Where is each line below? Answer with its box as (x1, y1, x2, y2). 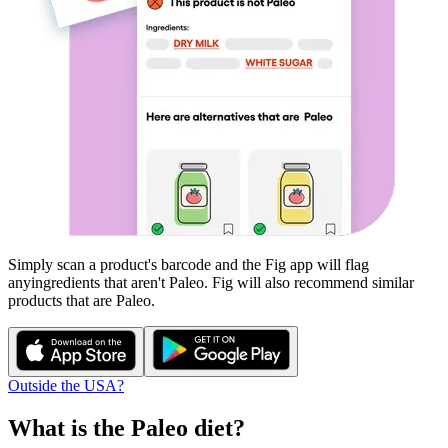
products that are (8, 292, 116, 309)
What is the (8, 414, 131, 441)
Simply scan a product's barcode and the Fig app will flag (8, 256, 369, 273)
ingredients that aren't (31, 274, 169, 291)
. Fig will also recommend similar (204, 274, 414, 291)
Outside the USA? (8, 377, 124, 394)
